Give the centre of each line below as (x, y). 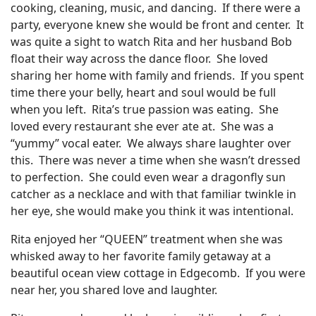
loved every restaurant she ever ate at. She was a (142, 126)
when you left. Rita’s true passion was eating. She (145, 109)
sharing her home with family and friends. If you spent (157, 75)
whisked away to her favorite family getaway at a (141, 256)
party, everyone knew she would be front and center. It (157, 25)
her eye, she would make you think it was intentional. (152, 211)
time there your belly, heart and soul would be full (143, 92)
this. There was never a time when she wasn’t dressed (156, 160)
